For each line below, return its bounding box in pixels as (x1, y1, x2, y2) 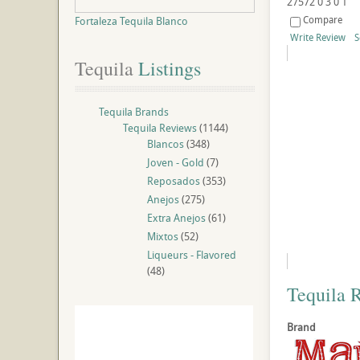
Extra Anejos (147, 211, 206, 225)
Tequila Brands (99, 104, 169, 119)
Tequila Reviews (123, 121, 197, 135)
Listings (133, 55, 201, 81)
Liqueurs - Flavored (147, 247, 236, 262)
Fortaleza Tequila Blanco (75, 14, 188, 28)
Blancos (147, 137, 184, 151)
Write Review (289, 31, 346, 44)
